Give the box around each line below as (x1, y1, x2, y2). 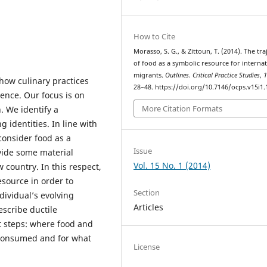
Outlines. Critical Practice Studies (165, 71, 260, 79)
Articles (133, 201, 164, 213)
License (133, 241, 160, 252)
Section (133, 187, 160, 198)
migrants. (133, 71, 166, 79)
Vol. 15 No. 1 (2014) (133, 159, 211, 171)
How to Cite (133, 31, 176, 42)
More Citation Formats (142, 103, 223, 114)
